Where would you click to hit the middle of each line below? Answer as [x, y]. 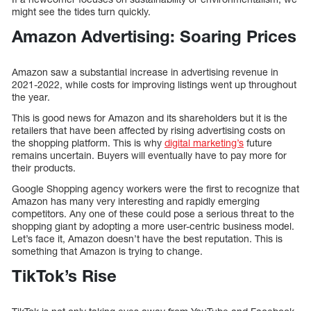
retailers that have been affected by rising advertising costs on [149, 131]
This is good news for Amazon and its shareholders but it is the [150, 118]
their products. [44, 168]
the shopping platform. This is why [88, 143]
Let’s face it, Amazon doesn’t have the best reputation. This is [147, 239]
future [258, 143]
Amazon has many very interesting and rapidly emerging [136, 201]
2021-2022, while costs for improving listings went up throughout [154, 85]
